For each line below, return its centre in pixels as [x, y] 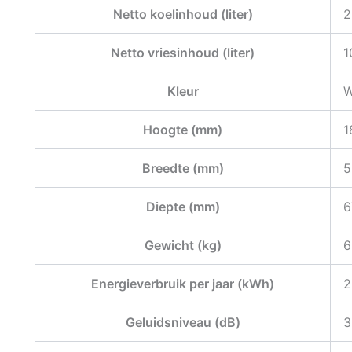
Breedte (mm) [183, 168]
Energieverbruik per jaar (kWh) [183, 283]
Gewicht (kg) [183, 245]
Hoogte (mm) [183, 129]
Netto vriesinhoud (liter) [183, 52]
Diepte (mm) [183, 206]
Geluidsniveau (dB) [183, 322]
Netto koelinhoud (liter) [183, 14]
